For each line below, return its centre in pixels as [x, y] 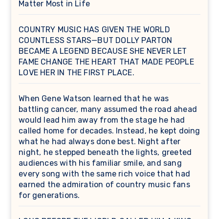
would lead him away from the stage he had [102, 120]
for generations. [49, 195]
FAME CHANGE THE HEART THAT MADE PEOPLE [106, 62]
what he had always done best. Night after [100, 141]
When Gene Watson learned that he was [94, 98]
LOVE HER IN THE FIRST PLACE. [77, 72]
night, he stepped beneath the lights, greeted [105, 152]
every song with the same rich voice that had [105, 174]
